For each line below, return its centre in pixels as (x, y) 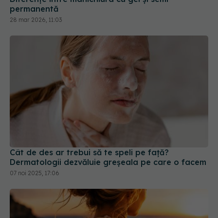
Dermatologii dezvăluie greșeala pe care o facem (108, 120)
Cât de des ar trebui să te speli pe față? (89, 110)
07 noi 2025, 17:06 (35, 131)
